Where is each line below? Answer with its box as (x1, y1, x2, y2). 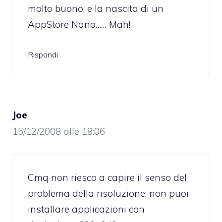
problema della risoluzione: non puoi (28, 187, 189, 199)
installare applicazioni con (28, 203, 145, 215)
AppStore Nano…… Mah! (28, 18, 130, 30)
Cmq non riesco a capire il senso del (28, 171, 187, 183)
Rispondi (28, 50, 58, 60)
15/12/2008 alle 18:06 (12, 125, 105, 138)
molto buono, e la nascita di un (28, 2, 164, 14)
